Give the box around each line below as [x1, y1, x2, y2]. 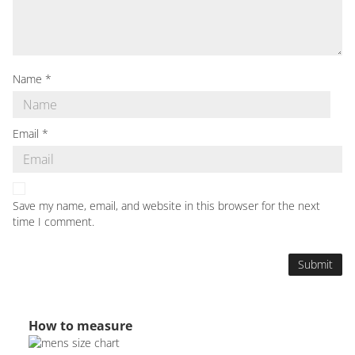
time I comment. [13, 213, 94, 229]
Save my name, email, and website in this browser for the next [13, 197, 320, 213]
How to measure [29, 316, 132, 334]
